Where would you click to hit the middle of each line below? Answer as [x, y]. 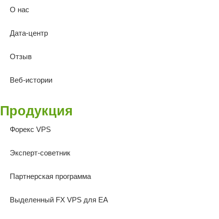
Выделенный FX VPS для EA [59, 199]
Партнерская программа [50, 176]
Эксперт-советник [40, 153]
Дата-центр [29, 33]
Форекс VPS [30, 129]
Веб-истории [31, 80]
